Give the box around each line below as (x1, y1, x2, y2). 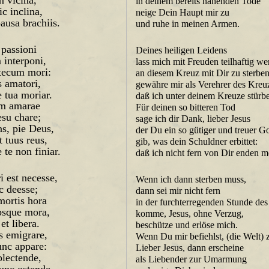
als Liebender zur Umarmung (136, 253, 247, 265)
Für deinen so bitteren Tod (136, 101, 236, 113)
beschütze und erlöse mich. (136, 219, 238, 231)
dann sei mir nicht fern (136, 185, 221, 196)
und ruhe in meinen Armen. (136, 18, 240, 29)
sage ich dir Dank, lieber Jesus (136, 113, 251, 124)
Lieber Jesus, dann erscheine (136, 242, 244, 253)
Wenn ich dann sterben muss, (136, 174, 247, 185)
